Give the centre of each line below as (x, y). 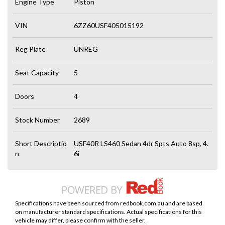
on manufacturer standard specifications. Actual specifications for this (108, 211)
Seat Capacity (37, 72)
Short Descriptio (41, 143)
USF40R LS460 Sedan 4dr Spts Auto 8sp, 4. (141, 143)
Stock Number (37, 120)
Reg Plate (30, 49)
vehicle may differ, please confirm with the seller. (80, 220)
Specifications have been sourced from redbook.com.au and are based (109, 203)
